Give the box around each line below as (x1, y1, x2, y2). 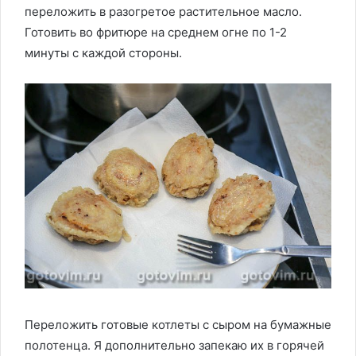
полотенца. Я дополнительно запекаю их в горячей (25, 337, 324, 353)
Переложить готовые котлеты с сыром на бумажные (25, 316, 331, 332)
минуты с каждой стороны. (25, 45, 182, 61)
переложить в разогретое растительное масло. (25, 4, 302, 20)
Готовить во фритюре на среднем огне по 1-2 (25, 25, 287, 41)
